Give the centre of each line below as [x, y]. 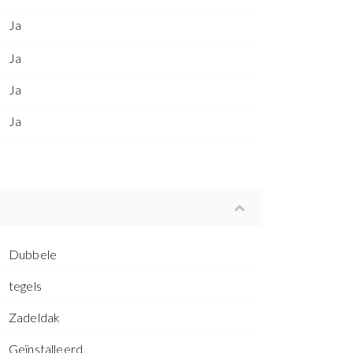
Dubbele [33, 255]
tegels [25, 286]
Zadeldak [35, 318]
